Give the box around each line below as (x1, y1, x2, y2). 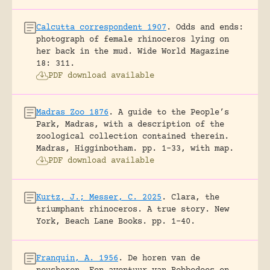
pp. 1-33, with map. (142, 143, 234, 154)
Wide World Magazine (137, 46, 229, 57)
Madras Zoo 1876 (36, 107, 108, 118)
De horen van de (128, 253, 200, 263)
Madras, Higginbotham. (36, 143, 137, 154)
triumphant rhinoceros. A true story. (36, 204, 210, 215)
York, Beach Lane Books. (36, 216, 147, 227)
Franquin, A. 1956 (36, 253, 118, 263)
